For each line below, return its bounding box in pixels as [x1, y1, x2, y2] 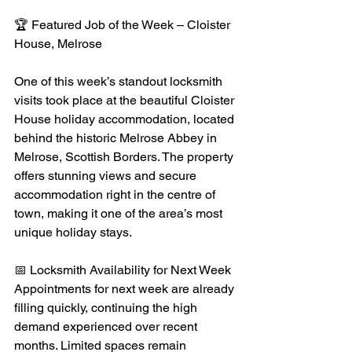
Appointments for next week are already [14, 281, 237, 296]
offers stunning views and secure [14, 168, 200, 183]
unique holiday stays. [14, 225, 132, 240]
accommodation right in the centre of [14, 187, 218, 202]
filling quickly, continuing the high [14, 300, 200, 315]
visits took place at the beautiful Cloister [14, 93, 237, 108]
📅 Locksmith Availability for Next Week [14, 262, 231, 277]
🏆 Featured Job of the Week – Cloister [14, 17, 233, 32]
